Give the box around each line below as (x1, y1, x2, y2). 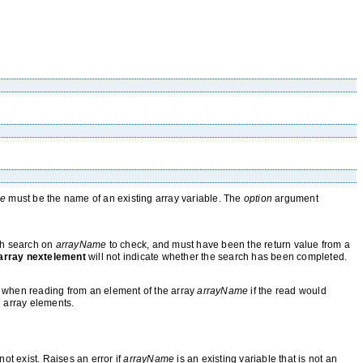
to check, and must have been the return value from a (106, 239, 351, 250)
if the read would (248, 285, 327, 297)
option (243, 193, 273, 204)
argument (272, 193, 318, 204)
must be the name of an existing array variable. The (6, 193, 244, 204)
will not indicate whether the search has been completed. (85, 251, 348, 263)
